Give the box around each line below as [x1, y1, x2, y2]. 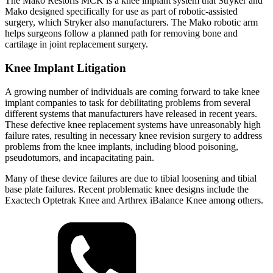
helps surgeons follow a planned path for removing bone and [5, 28, 238, 39]
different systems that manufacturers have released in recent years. [5, 108, 257, 119]
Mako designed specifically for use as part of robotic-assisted [5, 6, 238, 17]
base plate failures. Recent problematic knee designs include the [5, 183, 249, 194]
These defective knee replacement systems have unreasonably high [5, 119, 261, 130]
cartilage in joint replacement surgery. [5, 39, 148, 50]
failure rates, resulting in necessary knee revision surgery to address [5, 130, 262, 141]
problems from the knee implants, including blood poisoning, [5, 141, 238, 152]
